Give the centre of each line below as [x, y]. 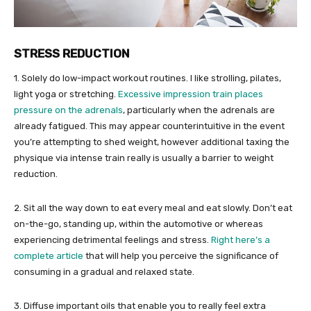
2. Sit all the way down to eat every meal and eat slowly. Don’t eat [153, 208]
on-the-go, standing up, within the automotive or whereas [138, 224]
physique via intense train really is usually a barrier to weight [144, 158]
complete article [49, 255]
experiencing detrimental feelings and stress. [112, 239]
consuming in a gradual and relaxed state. [104, 271]
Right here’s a [241, 239]
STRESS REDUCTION [72, 53]
